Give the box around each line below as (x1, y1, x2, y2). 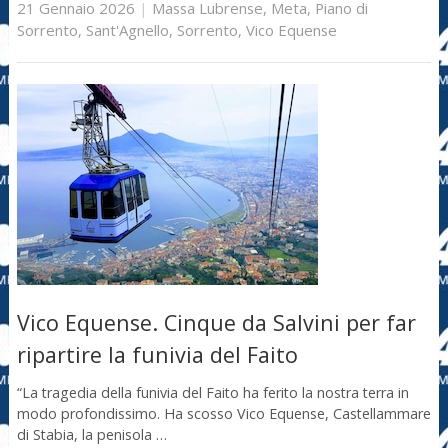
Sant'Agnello (85, 19, 169, 40)
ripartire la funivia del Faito (16, 340, 298, 370)
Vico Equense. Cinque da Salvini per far (16, 308, 416, 338)
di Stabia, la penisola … (16, 424, 167, 444)
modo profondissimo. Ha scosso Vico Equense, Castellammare (16, 403, 431, 423)
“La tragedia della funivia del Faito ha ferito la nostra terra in (16, 382, 409, 402)
